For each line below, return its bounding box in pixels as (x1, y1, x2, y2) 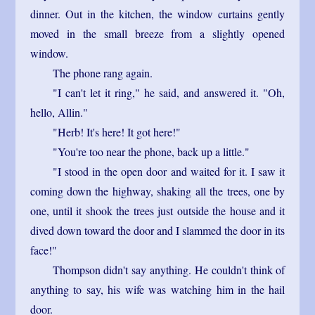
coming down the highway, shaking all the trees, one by (30, 183, 285, 198)
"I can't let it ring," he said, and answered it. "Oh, (52, 84, 285, 100)
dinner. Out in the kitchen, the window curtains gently (30, 6, 285, 21)
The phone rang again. (52, 65, 153, 80)
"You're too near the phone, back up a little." (52, 143, 250, 159)
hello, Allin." (30, 104, 88, 120)
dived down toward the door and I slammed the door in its (30, 222, 285, 238)
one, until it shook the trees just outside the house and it (30, 202, 285, 218)
